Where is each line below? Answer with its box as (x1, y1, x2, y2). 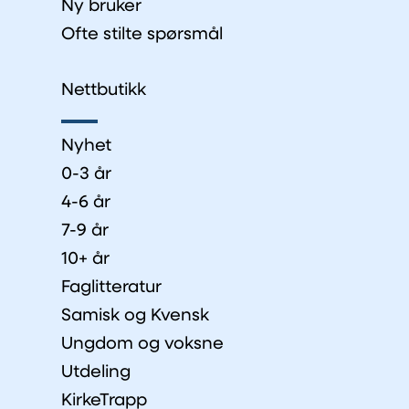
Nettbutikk (61, 81, 146, 100)
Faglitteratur (61, 278, 162, 297)
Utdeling (61, 363, 131, 382)
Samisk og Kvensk (61, 307, 209, 325)
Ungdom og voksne (61, 335, 224, 353)
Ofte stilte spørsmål (61, 26, 223, 44)
